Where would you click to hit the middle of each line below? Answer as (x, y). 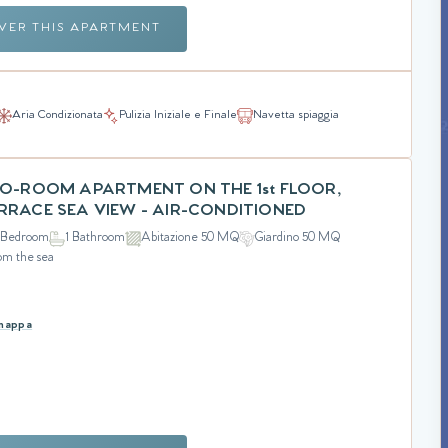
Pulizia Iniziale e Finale (178, 116)
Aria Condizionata (57, 116)
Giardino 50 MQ (298, 238)
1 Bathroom (95, 238)
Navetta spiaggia (296, 116)
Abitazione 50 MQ (190, 238)
